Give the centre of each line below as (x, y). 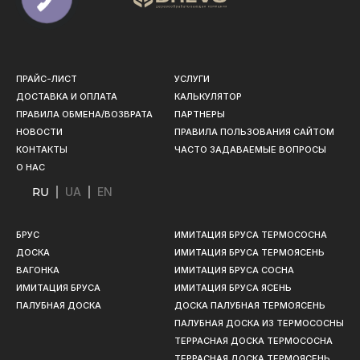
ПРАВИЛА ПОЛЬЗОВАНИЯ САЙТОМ (254, 131)
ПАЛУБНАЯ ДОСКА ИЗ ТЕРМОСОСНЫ (259, 323)
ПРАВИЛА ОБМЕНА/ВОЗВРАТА (84, 114)
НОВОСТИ (39, 131)
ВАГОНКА (38, 270)
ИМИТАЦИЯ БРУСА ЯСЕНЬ (233, 287)
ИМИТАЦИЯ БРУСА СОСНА (234, 270)
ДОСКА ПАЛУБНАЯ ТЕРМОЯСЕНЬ (250, 305)
